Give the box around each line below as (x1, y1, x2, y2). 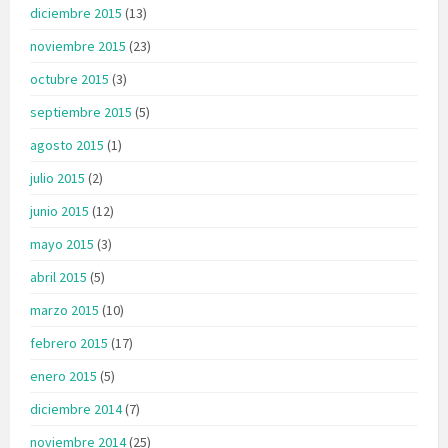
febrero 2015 (30, 333, 108, 352)
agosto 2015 (30, 135, 104, 154)
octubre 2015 (30, 69, 109, 88)
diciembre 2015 (30, 3, 122, 22)
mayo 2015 (30, 234, 94, 253)
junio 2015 (30, 201, 89, 220)
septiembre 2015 (30, 102, 132, 121)
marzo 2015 (30, 300, 99, 319)
